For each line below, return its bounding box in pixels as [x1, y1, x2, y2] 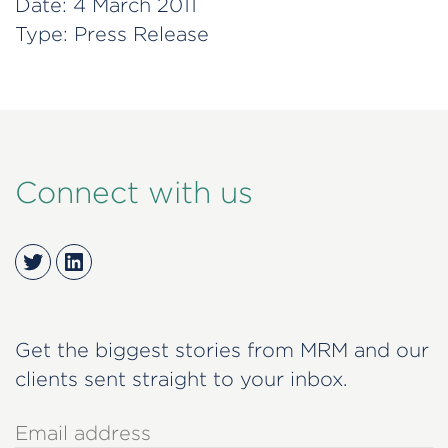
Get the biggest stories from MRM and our [15, 338, 429, 360]
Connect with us [15, 175, 253, 208]
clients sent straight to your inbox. [15, 367, 348, 389]
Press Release [74, 23, 209, 45]
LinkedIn [61, 247, 161, 274]
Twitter [20, 247, 105, 274]
